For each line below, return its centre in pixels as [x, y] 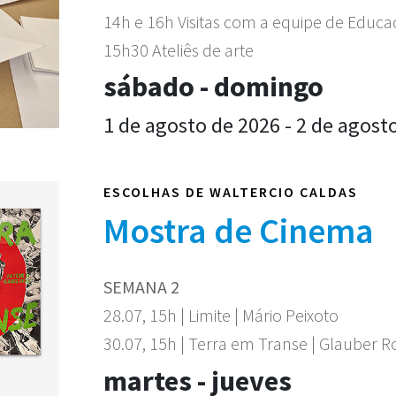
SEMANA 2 [141, 287]
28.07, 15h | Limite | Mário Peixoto [221, 315]
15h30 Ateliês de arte [179, 50]
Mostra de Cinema [239, 231]
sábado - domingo [213, 87]
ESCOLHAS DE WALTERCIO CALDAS [231, 192]
